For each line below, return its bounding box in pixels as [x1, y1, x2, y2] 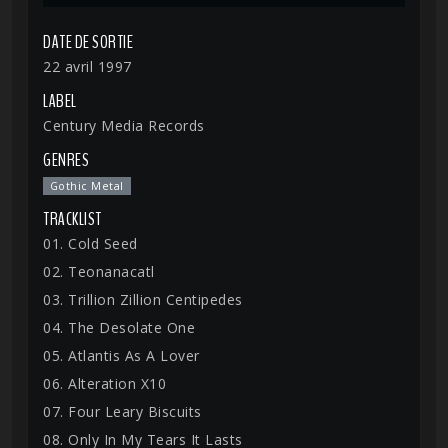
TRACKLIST [43, 207, 102, 231]
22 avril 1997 [43, 57, 132, 76]
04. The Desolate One [43, 318, 195, 337]
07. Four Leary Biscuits [43, 402, 202, 421]
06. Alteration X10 [43, 374, 166, 393]
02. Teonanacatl [43, 262, 155, 281]
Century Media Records [43, 116, 205, 135]
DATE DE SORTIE [43, 30, 133, 54]
